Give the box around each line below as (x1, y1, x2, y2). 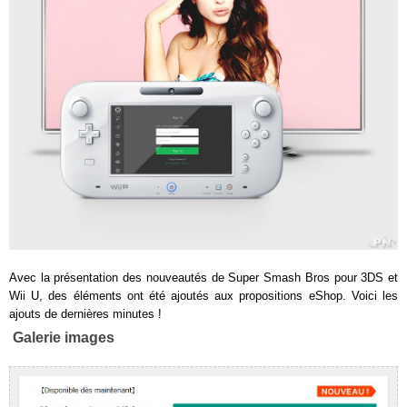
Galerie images (13, 329, 114, 345)
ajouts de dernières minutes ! (9, 306, 162, 321)
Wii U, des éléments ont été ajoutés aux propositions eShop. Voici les (9, 288, 398, 303)
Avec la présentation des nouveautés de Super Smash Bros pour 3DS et (9, 270, 398, 284)
